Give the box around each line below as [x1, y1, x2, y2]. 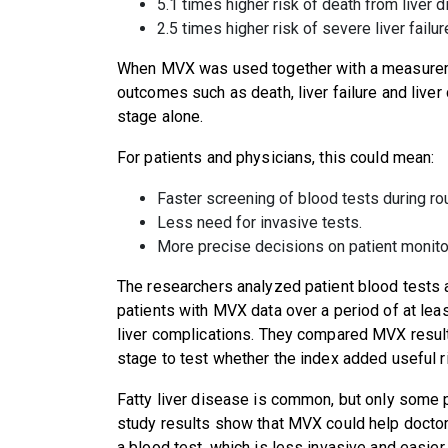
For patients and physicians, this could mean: [117, 147, 439, 167]
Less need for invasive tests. [157, 212, 366, 232]
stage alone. [117, 106, 208, 126]
